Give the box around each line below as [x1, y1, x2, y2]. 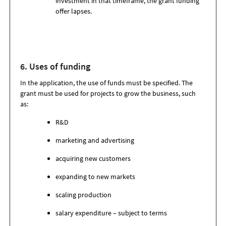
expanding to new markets [55, 172, 137, 181]
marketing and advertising [55, 136, 136, 145]
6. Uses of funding [20, 61, 90, 72]
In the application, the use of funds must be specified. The [20, 78, 193, 87]
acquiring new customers [55, 154, 131, 163]
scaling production [55, 190, 111, 199]
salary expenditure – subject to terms [55, 208, 168, 217]
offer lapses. [55, 7, 92, 16]
